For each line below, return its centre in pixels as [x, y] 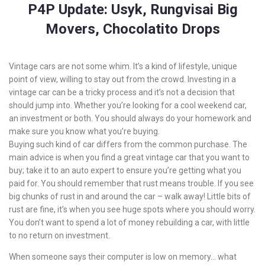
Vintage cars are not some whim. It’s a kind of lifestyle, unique [123, 66]
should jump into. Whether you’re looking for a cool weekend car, [128, 105]
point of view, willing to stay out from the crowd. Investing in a [122, 79]
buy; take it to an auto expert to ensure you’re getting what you [125, 170]
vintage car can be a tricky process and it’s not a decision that [122, 92]
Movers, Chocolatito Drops [132, 29]
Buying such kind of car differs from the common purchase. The [128, 144]
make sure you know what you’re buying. [84, 131]
